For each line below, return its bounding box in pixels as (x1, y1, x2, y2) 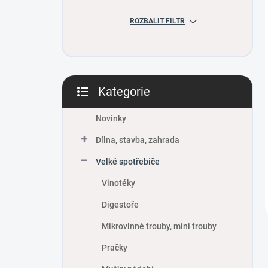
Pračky (102, 243, 127, 253)
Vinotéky (102, 178, 135, 188)
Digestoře (102, 200, 139, 210)
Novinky (96, 114, 126, 124)
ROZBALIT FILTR (130, 17, 185, 26)
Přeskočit (80, 95, 115, 105)
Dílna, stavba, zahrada (96, 135, 179, 145)
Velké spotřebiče (96, 157, 160, 167)
